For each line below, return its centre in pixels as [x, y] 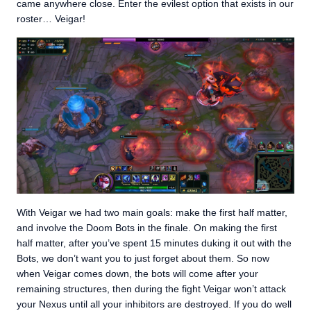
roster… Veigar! [51, 19]
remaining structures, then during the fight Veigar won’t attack [151, 289]
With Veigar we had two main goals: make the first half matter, [152, 212]
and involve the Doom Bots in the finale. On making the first [147, 228]
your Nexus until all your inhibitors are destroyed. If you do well [154, 304]
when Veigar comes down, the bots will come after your [137, 274]
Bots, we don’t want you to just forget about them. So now [143, 258]
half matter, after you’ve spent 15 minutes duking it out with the [154, 243]
